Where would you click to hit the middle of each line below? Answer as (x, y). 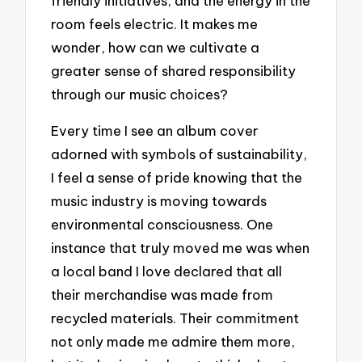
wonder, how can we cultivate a (156, 48)
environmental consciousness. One (162, 224)
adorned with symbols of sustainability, (179, 154)
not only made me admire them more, (173, 341)
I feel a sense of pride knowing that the (177, 177)
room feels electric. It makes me (155, 24)
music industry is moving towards (159, 200)
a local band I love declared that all (167, 271)
